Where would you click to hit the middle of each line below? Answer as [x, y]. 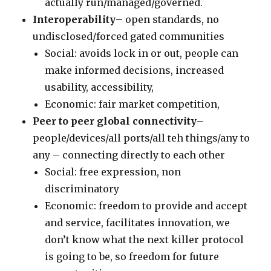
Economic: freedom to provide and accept [146, 206]
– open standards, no [168, 19]
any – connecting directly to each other [129, 155]
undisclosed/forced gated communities [129, 36]
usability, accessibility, [100, 87]
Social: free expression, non [113, 172]
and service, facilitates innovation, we [138, 223]
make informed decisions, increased [135, 70]
